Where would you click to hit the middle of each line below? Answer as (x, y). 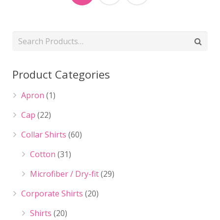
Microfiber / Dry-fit (64, 174)
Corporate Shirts (52, 193)
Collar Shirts (44, 135)
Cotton (43, 154)
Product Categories (61, 74)
